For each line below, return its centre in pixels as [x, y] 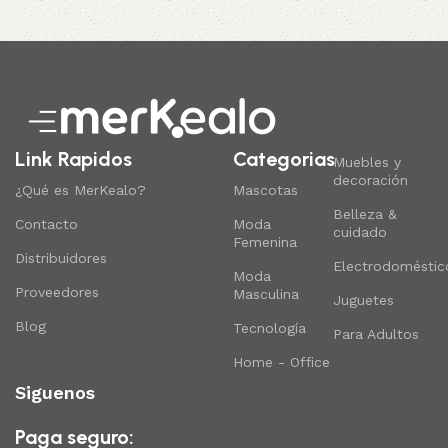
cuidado [359, 232]
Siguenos [55, 393]
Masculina [265, 294]
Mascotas [265, 190]
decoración [370, 180]
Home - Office [281, 362]
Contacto [46, 224]
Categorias [283, 159]
